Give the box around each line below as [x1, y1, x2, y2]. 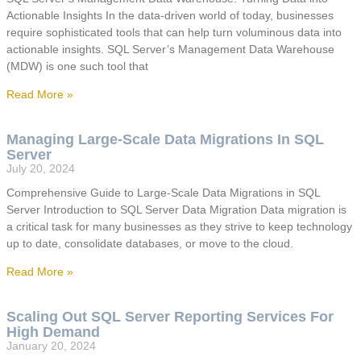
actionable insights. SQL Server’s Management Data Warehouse [6, 43, 334, 56]
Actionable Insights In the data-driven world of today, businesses [6, 9, 334, 23]
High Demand [6, 324, 100, 341]
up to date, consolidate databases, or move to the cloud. [6, 237, 293, 251]
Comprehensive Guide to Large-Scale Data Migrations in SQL [6, 186, 320, 200]
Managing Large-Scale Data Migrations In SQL [6, 131, 324, 148]
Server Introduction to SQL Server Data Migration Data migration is [6, 203, 346, 217]
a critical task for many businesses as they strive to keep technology [6, 220, 352, 234]
